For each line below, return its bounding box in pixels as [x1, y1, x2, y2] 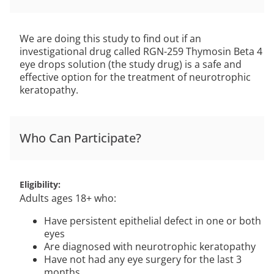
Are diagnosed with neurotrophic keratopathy [44, 240, 256, 253]
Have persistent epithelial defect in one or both [44, 214, 261, 228]
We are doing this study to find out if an [20, 32, 201, 45]
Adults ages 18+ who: [20, 191, 116, 205]
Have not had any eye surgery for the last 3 [44, 253, 242, 266]
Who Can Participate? [20, 130, 141, 146]
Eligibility [20, 179, 58, 190]
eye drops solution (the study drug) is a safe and [20, 57, 242, 71]
